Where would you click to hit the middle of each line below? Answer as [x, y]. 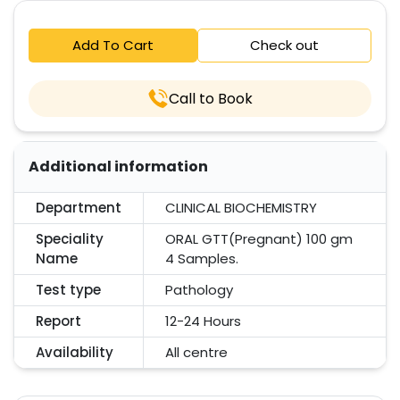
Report [58, 321]
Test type [68, 290]
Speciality [70, 239]
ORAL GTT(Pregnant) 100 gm [259, 239]
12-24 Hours [203, 321]
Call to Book [211, 98]
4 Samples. [202, 258]
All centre [196, 352]
